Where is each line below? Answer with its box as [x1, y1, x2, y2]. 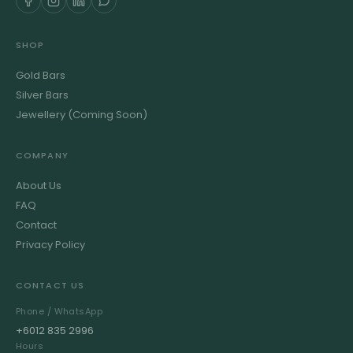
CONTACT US [16, 279, 84, 292]
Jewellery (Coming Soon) [16, 107, 147, 122]
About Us [16, 178, 61, 193]
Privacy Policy [16, 237, 85, 252]
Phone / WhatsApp [16, 305, 103, 318]
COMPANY [16, 149, 69, 162]
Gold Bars [16, 68, 65, 83]
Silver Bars [16, 87, 69, 102]
